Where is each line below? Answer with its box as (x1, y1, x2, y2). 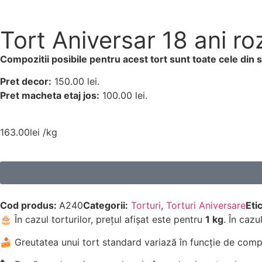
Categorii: (83, 199, 128, 212)
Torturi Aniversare (166, 199, 246, 212)
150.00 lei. (51, 75, 99, 88)
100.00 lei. (99, 89, 147, 102)
